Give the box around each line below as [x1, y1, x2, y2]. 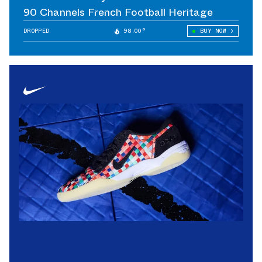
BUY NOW [199, 26, 226, 36]
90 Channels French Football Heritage [23, 5, 213, 20]
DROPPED [23, 26, 50, 36]
